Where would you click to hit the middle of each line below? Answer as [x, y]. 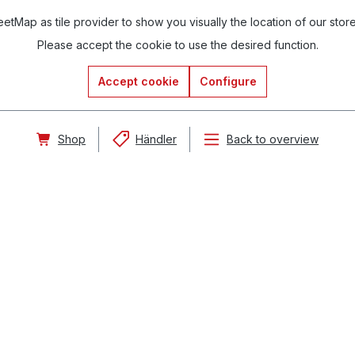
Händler [157, 139]
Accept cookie [139, 81]
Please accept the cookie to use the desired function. [177, 45]
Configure [228, 81]
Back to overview [273, 139]
